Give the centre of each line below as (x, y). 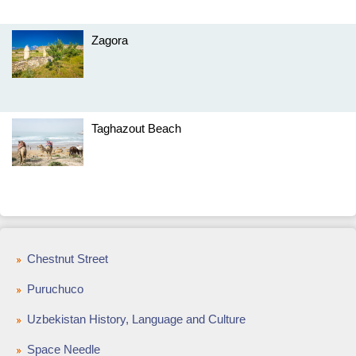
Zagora (110, 40)
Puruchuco (55, 289)
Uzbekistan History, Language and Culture (136, 319)
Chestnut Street (68, 259)
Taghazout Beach (136, 128)
